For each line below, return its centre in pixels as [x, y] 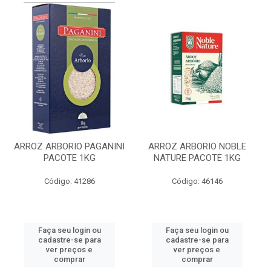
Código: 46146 [197, 181]
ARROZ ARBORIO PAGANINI [69, 146]
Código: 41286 [69, 181]
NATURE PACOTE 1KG [197, 158]
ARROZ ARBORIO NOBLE [197, 146]
